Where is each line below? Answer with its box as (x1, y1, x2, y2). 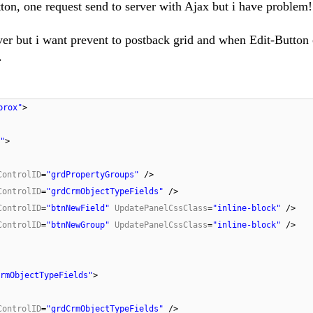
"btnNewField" (46, 203, 110, 214)
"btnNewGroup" (46, 220, 110, 231)
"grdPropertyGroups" (46, 170, 139, 180)
